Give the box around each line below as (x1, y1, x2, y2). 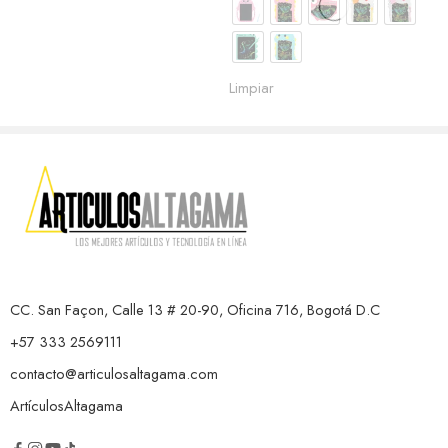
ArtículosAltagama (10, 395, 123, 417)
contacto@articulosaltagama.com (10, 363, 218, 385)
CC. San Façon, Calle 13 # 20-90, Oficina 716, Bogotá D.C (10, 299, 380, 321)
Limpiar (229, 76, 274, 98)
